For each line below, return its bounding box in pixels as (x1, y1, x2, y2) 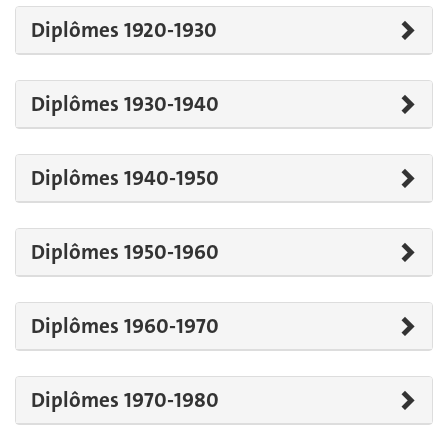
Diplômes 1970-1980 (31, 385, 219, 414)
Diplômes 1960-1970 (31, 311, 219, 340)
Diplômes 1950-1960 (31, 237, 219, 266)
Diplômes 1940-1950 (31, 163, 219, 192)
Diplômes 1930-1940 (31, 89, 219, 118)
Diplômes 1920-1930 (31, 15, 217, 44)
